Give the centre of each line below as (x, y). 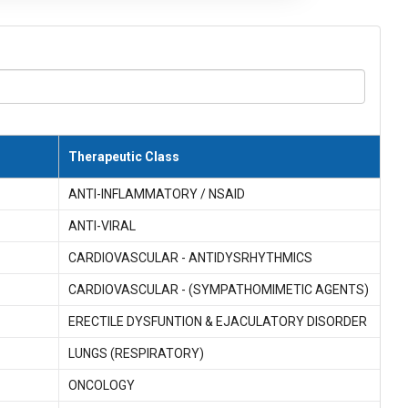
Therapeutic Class (123, 157)
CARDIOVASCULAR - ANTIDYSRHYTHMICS (190, 258)
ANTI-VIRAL (102, 226)
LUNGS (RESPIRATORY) (136, 353)
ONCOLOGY (101, 385)
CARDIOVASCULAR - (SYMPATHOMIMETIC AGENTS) (218, 290)
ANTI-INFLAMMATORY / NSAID (156, 194)
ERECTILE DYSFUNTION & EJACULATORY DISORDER (217, 321)
